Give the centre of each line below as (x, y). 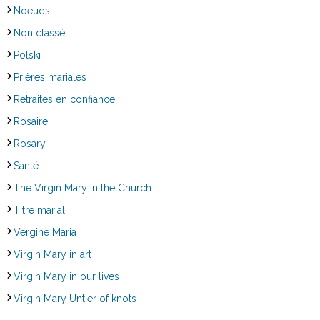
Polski (27, 55)
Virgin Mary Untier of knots (75, 298)
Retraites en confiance (64, 99)
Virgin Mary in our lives (66, 276)
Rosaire (30, 121)
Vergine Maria (45, 232)
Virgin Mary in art (52, 254)
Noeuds (31, 10)
